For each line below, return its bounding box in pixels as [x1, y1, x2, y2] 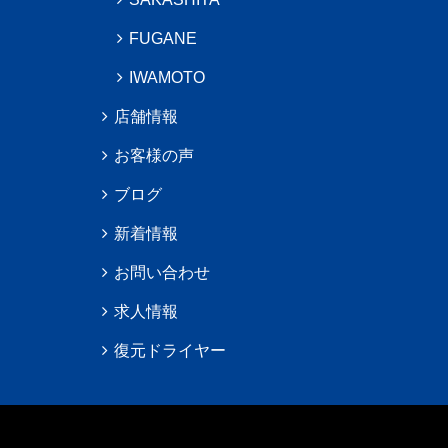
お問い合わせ [114, 264, 210, 282]
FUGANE [129, 30, 197, 48]
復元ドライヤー [114, 342, 226, 360]
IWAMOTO [129, 69, 205, 87]
